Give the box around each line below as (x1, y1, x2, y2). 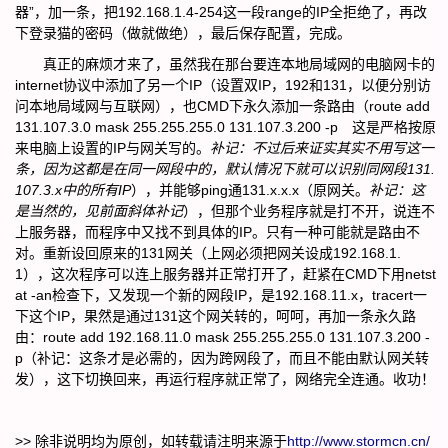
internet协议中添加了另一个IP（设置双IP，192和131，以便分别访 (15, 77, 431, 93)
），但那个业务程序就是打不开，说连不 (183, 203, 435, 219)
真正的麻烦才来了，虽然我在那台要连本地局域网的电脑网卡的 (15, 56, 435, 72)
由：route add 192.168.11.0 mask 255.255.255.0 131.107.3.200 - (15, 329, 430, 345)
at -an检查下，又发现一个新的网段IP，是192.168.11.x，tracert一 (15, 287, 427, 303)
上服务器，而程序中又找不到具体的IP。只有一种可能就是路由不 (15, 224, 420, 240)
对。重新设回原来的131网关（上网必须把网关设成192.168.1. (15, 245, 401, 261)
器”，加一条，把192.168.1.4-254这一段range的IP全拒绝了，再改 (15, 4, 427, 20)
